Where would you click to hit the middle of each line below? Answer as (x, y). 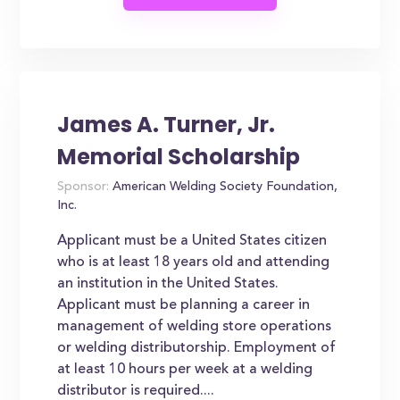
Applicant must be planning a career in (184, 305)
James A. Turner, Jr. (167, 125)
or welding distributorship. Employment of (197, 348)
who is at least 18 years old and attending (194, 262)
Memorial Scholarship (179, 157)
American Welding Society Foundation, (224, 187)
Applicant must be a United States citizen (192, 241)
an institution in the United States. (168, 284)
